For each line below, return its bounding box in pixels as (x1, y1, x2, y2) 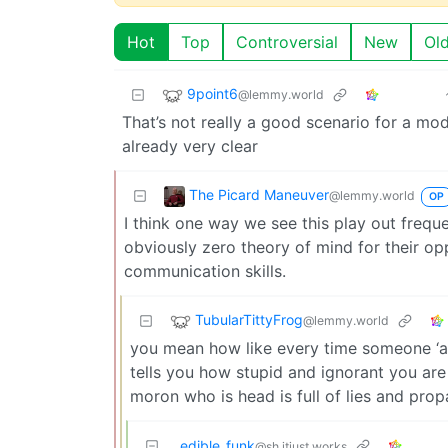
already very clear (122, 135, 258, 156)
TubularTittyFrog (195, 310, 303, 328)
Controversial (236, 31, 338, 52)
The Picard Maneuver (189, 185, 329, 203)
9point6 (187, 84, 238, 102)
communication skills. (124, 260, 286, 281)
